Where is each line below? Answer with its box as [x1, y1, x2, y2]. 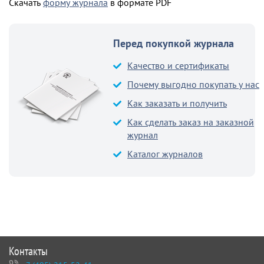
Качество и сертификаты [127, 59, 229, 71]
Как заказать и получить [127, 97, 227, 109]
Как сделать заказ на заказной [127, 115, 254, 128]
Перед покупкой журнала [113, 36, 234, 50]
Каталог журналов [127, 147, 203, 160]
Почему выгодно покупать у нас [127, 78, 259, 90]
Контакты [9, 243, 48, 259]
